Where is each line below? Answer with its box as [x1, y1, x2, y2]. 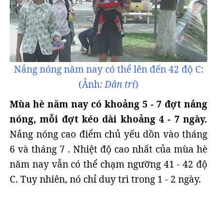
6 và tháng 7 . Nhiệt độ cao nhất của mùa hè [10, 143, 207, 155]
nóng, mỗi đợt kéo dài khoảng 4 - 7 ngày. [10, 113, 207, 125]
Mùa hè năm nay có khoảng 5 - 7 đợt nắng [10, 98, 207, 110]
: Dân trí [100, 78, 135, 91]
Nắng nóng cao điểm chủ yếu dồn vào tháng [10, 128, 207, 140]
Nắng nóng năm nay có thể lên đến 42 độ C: [14, 63, 203, 76]
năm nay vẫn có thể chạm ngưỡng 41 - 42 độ [10, 158, 207, 170]
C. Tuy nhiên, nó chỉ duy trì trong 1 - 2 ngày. [10, 173, 201, 186]
